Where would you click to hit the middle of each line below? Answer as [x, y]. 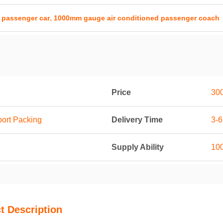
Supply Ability [138, 147]
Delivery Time [137, 120]
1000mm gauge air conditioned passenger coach [137, 18]
